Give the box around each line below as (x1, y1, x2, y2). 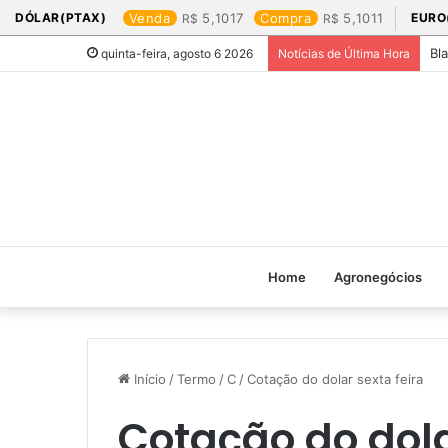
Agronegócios (334, 269, 422, 285)
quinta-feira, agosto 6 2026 (98, 46, 253, 61)
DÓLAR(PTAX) (15, 10, 107, 25)
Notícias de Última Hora (278, 46, 410, 61)
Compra (260, 10, 312, 26)
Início (130, 371, 166, 387)
